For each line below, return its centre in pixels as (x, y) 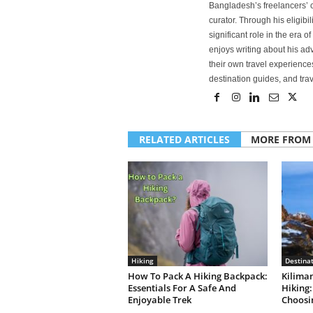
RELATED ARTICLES (184, 139)
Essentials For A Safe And (182, 288)
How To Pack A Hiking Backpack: (197, 276)
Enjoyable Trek (159, 300)
